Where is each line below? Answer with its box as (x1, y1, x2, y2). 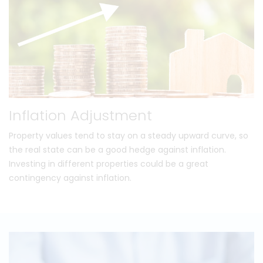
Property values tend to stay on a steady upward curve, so (9, 130, 248, 142)
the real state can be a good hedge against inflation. (9, 144, 226, 156)
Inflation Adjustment (9, 106, 152, 126)
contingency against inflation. (9, 172, 131, 184)
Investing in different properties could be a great (9, 158, 208, 170)
